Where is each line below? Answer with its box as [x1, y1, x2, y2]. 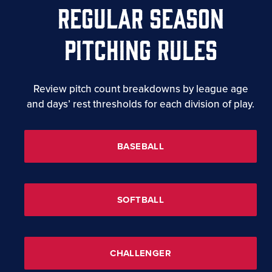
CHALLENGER [110, 247, 171, 259]
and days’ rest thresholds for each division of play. [27, 97, 254, 110]
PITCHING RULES [64, 32, 217, 63]
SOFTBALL [117, 194, 164, 205]
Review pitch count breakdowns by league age [33, 82, 248, 95]
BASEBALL [117, 140, 164, 152]
